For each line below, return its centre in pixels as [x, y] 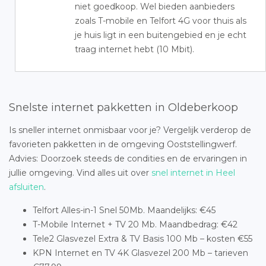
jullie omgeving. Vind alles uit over [80, 173]
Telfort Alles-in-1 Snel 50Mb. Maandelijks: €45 [124, 210]
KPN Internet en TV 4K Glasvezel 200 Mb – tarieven [140, 253]
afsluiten [26, 187]
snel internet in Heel [193, 173]
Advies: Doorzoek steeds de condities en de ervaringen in [128, 159]
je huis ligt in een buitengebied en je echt [161, 35]
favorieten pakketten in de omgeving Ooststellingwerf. [123, 144]
